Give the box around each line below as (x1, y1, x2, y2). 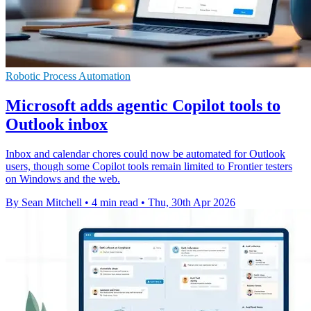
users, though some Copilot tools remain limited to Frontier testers (6, 160, 292, 172)
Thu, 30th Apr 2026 (148, 196, 235, 208)
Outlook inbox (6, 115, 108, 133)
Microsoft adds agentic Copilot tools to (6, 96, 280, 115)
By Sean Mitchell (6, 196, 82, 208)
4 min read (92, 196, 138, 208)
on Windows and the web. (6, 172, 120, 185)
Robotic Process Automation (6, 69, 131, 82)
